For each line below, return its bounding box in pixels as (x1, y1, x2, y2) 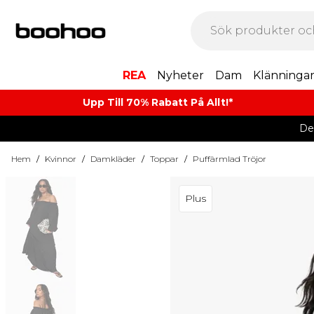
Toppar (150, 153, 179, 164)
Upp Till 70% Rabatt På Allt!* (83, 96, 233, 109)
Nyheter (156, 69, 204, 82)
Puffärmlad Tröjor (193, 153, 266, 164)
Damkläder (90, 153, 136, 164)
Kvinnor (45, 153, 76, 164)
